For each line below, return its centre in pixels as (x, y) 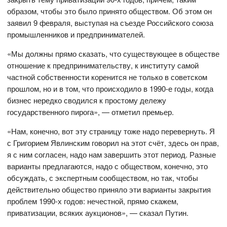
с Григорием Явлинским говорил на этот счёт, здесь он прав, (113, 143)
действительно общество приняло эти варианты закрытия (109, 190)
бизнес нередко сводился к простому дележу (87, 100)
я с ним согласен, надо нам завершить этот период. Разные (112, 155)
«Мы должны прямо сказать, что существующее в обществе (113, 54)
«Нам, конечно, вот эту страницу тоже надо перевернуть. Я (111, 131)
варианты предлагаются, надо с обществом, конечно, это (108, 166)
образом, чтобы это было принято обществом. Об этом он (110, 11)
